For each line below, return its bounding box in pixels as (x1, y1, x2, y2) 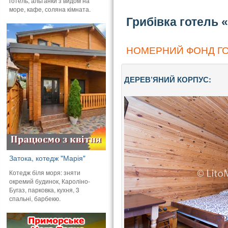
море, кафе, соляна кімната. (9, 4, 91, 13)
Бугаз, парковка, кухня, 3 (9, 185, 80, 194)
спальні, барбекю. (9, 193, 61, 203)
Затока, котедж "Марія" (9, 152, 86, 163)
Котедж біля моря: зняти (9, 167, 81, 177)
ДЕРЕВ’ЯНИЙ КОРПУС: (124, 74, 211, 85)
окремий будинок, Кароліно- (9, 176, 91, 185)
